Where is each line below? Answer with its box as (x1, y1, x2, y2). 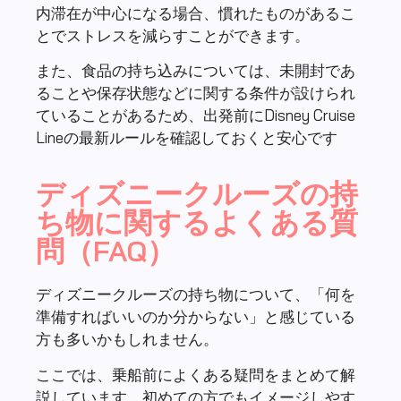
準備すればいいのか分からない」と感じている (36, 307, 355, 327)
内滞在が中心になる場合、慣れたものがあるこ (36, 3, 355, 22)
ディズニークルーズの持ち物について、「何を (36, 285, 355, 304)
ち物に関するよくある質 (36, 204, 358, 241)
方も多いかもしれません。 (36, 329, 218, 349)
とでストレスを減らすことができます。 (36, 25, 310, 45)
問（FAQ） (36, 233, 175, 269)
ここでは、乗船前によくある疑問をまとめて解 (36, 364, 355, 384)
